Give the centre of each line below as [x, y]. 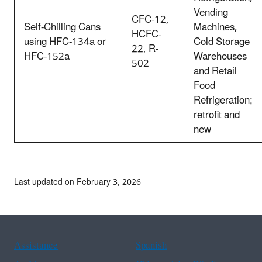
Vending [211, 13]
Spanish [151, 245]
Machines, [216, 27]
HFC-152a [47, 56]
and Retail [215, 71]
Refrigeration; [223, 100]
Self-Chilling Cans [62, 27]
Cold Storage [222, 42]
